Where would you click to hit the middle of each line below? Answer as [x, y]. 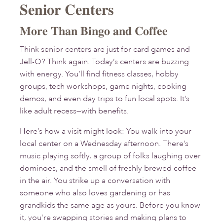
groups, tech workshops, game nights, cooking [103, 87]
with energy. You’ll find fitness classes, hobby [99, 74]
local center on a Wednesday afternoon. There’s [104, 144]
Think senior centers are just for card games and [105, 50]
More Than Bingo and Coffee [94, 31]
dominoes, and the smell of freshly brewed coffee [108, 168]
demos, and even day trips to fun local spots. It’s [105, 99]
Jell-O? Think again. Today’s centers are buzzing [104, 62]
